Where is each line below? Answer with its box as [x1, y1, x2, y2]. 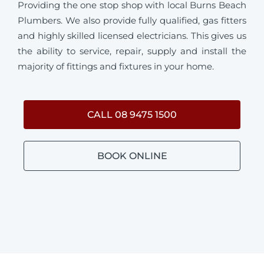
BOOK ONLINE [97, 150, 167, 161]
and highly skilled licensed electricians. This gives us [18, 29, 246, 41]
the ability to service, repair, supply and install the [18, 45, 246, 57]
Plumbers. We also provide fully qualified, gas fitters [18, 14, 246, 26]
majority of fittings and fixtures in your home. [18, 60, 214, 72]
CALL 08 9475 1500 [87, 108, 177, 120]
